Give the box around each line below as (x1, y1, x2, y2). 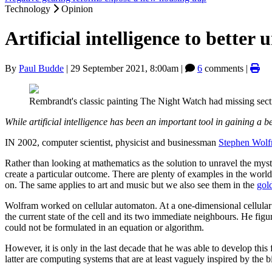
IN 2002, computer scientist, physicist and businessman (5, 137, 219, 148)
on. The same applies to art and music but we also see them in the (5, 179, 257, 190)
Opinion (61, 4, 93, 14)
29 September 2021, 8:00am (70, 63, 178, 73)
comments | (202, 63, 250, 73)
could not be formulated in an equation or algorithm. (5, 222, 204, 233)
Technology (5, 4, 53, 14)
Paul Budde (19, 63, 64, 73)
